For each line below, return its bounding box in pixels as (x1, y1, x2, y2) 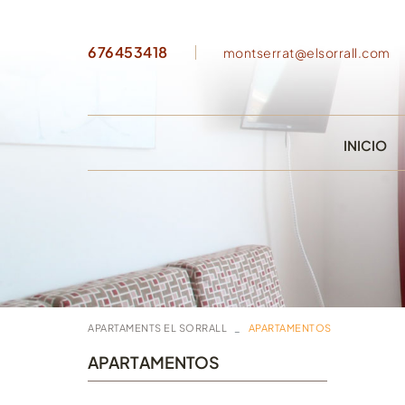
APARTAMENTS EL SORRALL (88, 322, 227, 334)
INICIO (343, 137, 388, 154)
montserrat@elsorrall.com (222, 44, 391, 61)
